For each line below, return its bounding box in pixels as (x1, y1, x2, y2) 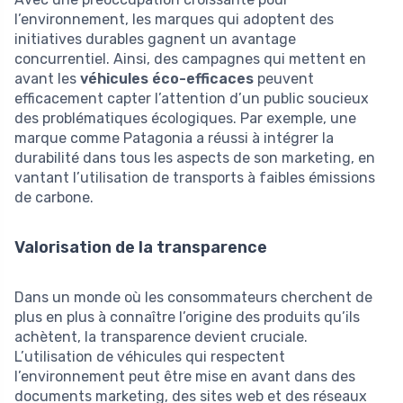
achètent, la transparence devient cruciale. (14, 328, 308, 346)
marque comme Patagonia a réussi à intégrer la (14, 130, 334, 148)
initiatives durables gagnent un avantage (14, 31, 296, 49)
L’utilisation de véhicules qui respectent (14, 348, 285, 366)
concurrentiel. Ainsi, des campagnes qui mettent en (14, 50, 366, 68)
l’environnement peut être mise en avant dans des (14, 368, 355, 386)
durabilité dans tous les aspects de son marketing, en (14, 149, 375, 167)
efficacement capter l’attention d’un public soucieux (14, 90, 369, 108)
